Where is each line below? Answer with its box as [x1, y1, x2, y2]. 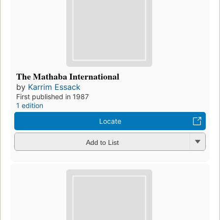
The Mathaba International [16, 70, 119, 83]
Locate [99, 117, 121, 126]
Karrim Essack [28, 82, 81, 92]
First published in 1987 [16, 92, 89, 101]
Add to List [85, 138, 119, 146]
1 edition [16, 101, 43, 110]
